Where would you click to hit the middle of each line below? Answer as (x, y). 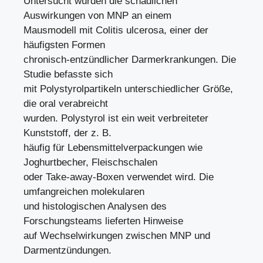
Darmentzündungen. (68, 250)
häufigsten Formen (64, 45)
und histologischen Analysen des (95, 206)
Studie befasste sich (68, 74)
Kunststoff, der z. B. (68, 133)
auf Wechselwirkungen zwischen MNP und (117, 235)
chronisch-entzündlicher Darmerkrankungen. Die (130, 59)
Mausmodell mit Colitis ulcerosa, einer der (116, 30)
